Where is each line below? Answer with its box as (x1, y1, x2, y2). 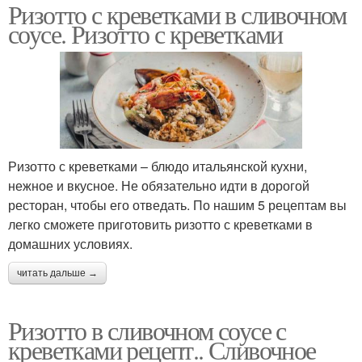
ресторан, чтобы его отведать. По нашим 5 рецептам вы (8, 195, 347, 214)
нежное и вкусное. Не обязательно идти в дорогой (8, 175, 309, 195)
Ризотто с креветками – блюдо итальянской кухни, (8, 156, 307, 175)
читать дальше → (17, 267, 98, 279)
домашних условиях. (8, 234, 133, 253)
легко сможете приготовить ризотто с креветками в (8, 214, 313, 234)
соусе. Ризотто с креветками (8, 16, 283, 52)
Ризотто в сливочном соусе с (8, 312, 286, 347)
